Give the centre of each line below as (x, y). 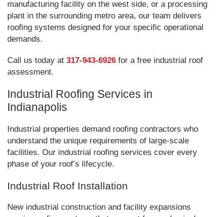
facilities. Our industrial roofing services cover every (102, 152)
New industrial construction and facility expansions (99, 207)
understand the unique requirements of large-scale (98, 141)
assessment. (31, 72)
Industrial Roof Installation (68, 186)
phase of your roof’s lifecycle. (61, 164)
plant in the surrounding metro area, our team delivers (104, 16)
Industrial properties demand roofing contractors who (103, 129)
